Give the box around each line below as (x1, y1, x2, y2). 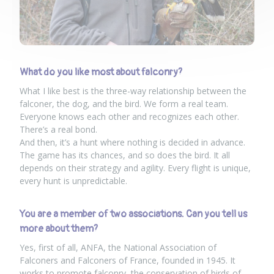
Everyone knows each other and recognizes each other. (20, 110, 239, 122)
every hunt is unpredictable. (20, 174, 127, 187)
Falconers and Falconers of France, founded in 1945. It (20, 254, 235, 266)
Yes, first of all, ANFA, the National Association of (20, 241, 217, 253)
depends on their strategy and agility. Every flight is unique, (20, 161, 251, 174)
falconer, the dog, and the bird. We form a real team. (20, 97, 228, 109)
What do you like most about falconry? (20, 65, 182, 78)
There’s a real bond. (20, 123, 97, 135)
